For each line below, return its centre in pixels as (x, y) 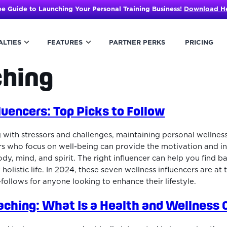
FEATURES (65, 43)
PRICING (199, 43)
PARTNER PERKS (137, 43)
